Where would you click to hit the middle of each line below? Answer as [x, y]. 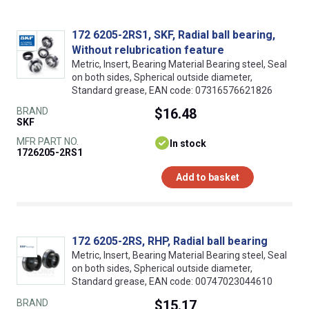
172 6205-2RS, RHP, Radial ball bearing [170, 241]
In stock [188, 144]
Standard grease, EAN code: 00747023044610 [172, 282]
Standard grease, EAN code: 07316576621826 [172, 91]
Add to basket [208, 178]
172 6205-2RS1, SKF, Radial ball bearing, [173, 35]
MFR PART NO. [48, 142]
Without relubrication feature [148, 50]
